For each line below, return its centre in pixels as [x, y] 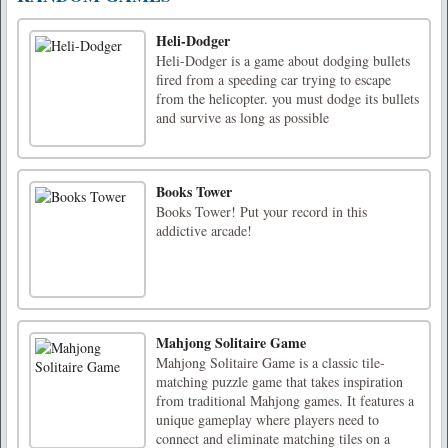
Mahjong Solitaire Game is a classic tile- [270, 362]
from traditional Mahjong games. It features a [285, 400]
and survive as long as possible [242, 117]
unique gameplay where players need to [267, 419]
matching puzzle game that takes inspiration [279, 381]
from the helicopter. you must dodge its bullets [287, 98]
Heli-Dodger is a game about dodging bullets [283, 60]
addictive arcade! [204, 230]
